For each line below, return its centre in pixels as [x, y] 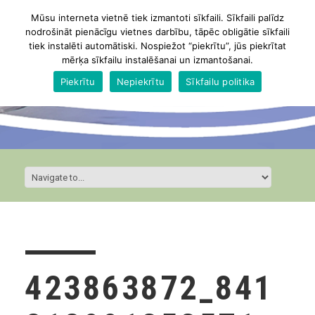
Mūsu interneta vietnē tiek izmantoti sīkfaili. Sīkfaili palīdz [157, 18]
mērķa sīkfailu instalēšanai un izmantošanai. [157, 60]
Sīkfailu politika [220, 81]
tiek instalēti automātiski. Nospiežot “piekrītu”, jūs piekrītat [157, 46]
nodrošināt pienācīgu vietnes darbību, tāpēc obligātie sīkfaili [157, 32]
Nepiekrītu [141, 81]
